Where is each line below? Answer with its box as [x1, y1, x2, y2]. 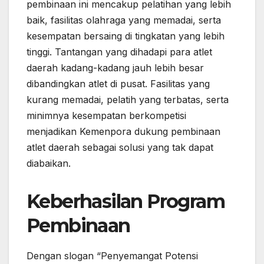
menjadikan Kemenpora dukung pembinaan [27, 125, 220, 137]
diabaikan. [27, 157, 71, 169]
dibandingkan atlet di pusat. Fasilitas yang [27, 77, 210, 90]
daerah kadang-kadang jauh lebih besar [27, 61, 204, 74]
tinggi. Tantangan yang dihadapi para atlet [27, 45, 212, 58]
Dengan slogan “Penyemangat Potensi [27, 249, 198, 262]
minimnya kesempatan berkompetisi [27, 109, 186, 121]
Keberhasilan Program [27, 189, 225, 213]
